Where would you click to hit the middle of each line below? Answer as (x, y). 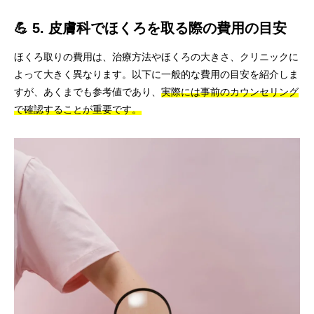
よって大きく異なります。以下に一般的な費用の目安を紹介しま (156, 74)
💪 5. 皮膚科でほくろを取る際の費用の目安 (150, 28)
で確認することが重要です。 (78, 109)
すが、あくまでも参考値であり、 (88, 92)
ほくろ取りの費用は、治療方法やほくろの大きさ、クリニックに (156, 57)
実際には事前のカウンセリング (230, 92)
